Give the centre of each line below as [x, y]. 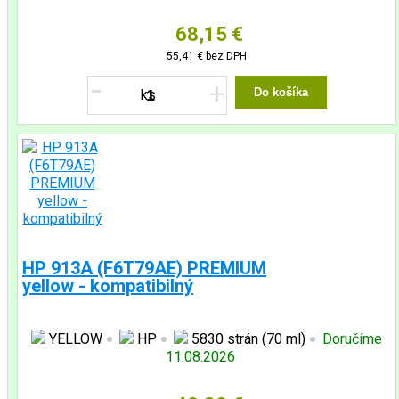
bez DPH [225, 56]
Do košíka [281, 92]
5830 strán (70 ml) [247, 339]
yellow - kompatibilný [108, 286]
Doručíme [352, 339]
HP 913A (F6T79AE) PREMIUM [144, 268]
